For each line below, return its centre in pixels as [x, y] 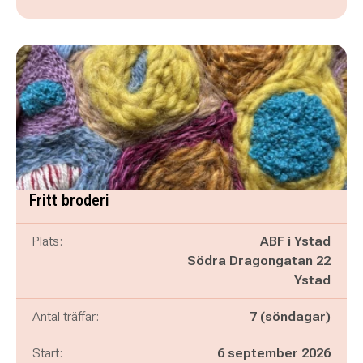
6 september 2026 [274, 353]
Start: [47, 353]
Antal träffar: [66, 316]
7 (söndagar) [290, 316]
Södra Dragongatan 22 [259, 261]
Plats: [47, 241]
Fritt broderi [69, 200]
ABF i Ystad [295, 241]
